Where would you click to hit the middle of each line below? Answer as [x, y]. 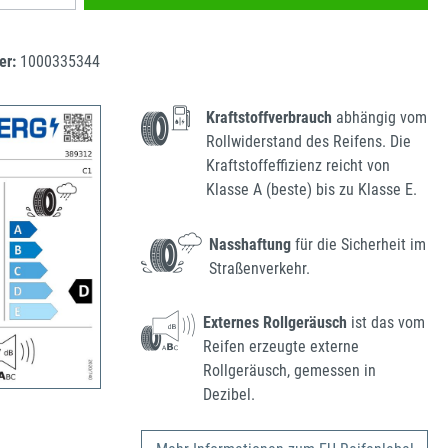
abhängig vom [380, 118]
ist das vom [386, 323]
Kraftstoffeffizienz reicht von [298, 166]
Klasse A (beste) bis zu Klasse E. [312, 190]
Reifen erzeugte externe [281, 347]
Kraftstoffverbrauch [269, 118]
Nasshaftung [250, 244]
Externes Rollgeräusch [275, 323]
